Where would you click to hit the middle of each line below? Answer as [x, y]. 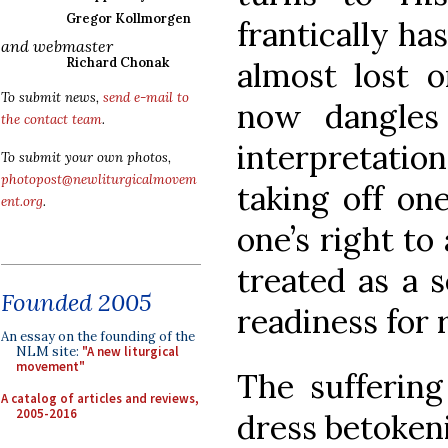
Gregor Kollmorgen [128, 18]
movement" [50, 366]
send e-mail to [146, 97]
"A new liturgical [130, 351]
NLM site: [49, 351]
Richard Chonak [117, 62]
